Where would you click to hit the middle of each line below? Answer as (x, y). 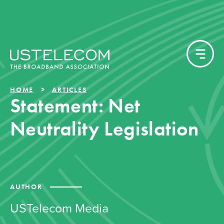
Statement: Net (75, 106)
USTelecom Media (59, 208)
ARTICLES (69, 89)
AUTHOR (26, 186)
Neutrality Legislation (104, 129)
